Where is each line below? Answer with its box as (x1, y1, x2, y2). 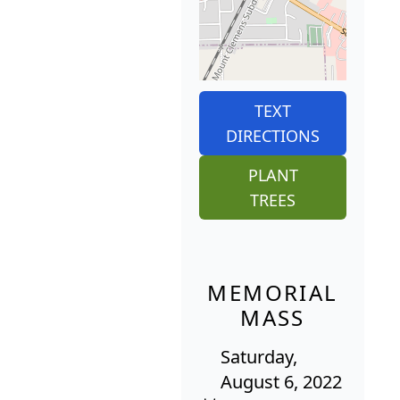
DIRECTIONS (226, 125, 320, 147)
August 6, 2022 (221, 370, 342, 395)
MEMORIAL (207, 278, 338, 308)
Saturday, (221, 345, 297, 370)
